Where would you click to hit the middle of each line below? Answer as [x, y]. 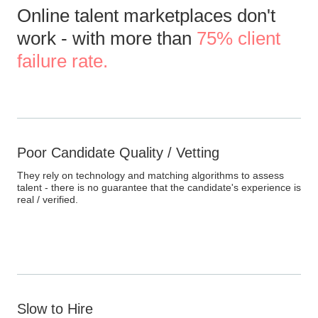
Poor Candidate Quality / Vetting [118, 153]
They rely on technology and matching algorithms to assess [150, 176]
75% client [238, 39]
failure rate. [62, 61]
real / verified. [48, 200]
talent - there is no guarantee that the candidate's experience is [159, 188]
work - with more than [107, 39]
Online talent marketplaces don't [146, 16]
